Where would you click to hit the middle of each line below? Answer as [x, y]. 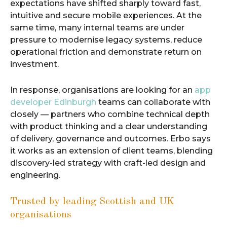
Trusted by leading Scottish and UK [92, 201]
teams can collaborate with [153, 102]
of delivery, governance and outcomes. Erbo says [110, 138]
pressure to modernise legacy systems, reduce [106, 40]
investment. [34, 64]
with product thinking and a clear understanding [109, 126]
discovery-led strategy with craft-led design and [108, 163]
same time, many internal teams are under [97, 27]
